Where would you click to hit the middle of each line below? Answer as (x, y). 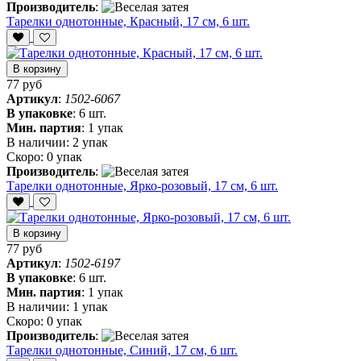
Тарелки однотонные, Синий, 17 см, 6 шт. (122, 351)
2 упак (90, 143)
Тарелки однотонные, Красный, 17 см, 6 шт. (128, 22)
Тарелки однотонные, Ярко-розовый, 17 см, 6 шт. (142, 186)
